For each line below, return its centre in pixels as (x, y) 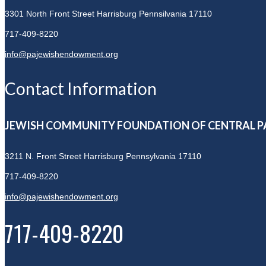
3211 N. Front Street (44, 156)
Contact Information (81, 88)
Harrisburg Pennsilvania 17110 (154, 13)
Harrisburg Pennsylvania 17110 (142, 156)
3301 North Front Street (51, 13)
